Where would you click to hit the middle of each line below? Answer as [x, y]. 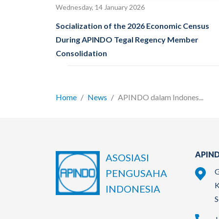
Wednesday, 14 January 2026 [100, 7]
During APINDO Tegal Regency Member [127, 39]
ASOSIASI [127, 157]
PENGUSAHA [136, 173]
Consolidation [81, 53]
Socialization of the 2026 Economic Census [132, 25]
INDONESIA [133, 188]
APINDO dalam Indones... [161, 97]
